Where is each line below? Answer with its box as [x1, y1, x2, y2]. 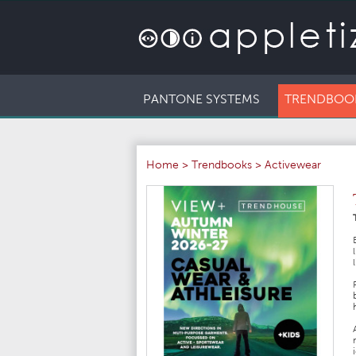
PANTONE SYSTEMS [143, 94, 260, 106]
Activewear [265, 161, 321, 172]
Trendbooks [192, 161, 252, 172]
